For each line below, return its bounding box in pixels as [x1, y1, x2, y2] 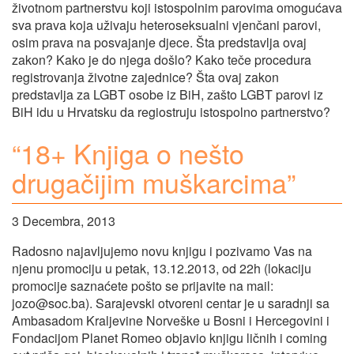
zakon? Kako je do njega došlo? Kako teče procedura [12, 50, 311, 69]
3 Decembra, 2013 [12, 212, 115, 231]
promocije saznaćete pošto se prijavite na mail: [12, 277, 273, 296]
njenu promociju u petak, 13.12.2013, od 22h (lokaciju [12, 259, 311, 278]
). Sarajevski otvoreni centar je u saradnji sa [85, 294, 330, 313]
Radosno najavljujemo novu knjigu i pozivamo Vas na [12, 242, 312, 261]
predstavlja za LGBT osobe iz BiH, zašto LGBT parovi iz [12, 85, 323, 104]
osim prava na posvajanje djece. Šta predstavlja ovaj [12, 32, 307, 51]
